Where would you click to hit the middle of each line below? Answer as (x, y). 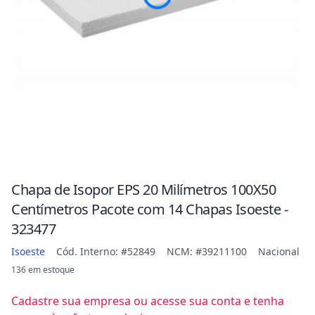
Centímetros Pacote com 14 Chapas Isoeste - (149, 209)
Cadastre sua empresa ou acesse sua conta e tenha (148, 301)
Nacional (279, 251)
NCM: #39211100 (207, 251)
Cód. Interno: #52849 (106, 251)
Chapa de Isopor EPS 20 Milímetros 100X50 (143, 189)
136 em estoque (43, 270)
